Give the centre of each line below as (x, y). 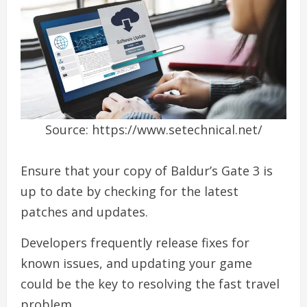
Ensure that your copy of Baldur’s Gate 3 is (147, 171)
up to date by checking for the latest (130, 192)
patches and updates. (84, 212)
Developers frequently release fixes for (135, 243)
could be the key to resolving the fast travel (150, 284)
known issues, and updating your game (136, 263)
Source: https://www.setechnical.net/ (153, 130)
